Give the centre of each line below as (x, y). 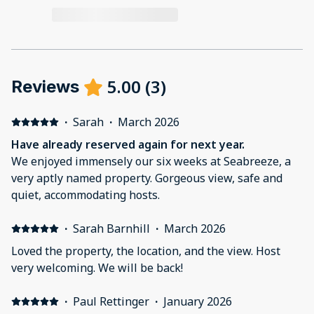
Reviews (45, 87)
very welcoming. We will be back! (141, 268)
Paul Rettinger (111, 302)
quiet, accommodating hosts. (86, 195)
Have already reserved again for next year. (128, 145)
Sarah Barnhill (111, 229)
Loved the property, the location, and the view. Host (134, 251)
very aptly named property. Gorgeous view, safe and (83, 178)
